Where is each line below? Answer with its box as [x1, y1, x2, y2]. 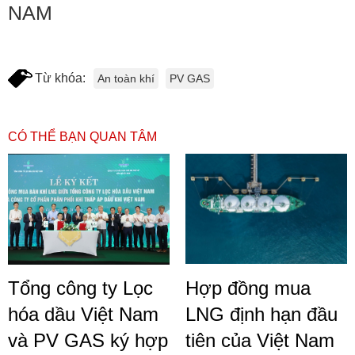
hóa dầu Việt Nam [8, 303, 158, 325]
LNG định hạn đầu [185, 303, 338, 325]
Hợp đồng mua [185, 277, 311, 299]
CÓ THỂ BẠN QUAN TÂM [8, 130, 157, 143]
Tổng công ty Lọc [8, 277, 153, 299]
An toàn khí [97, 72, 155, 85]
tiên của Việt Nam [185, 329, 334, 351]
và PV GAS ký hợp [8, 329, 168, 351]
